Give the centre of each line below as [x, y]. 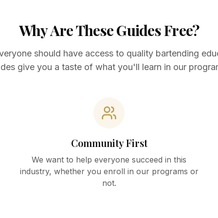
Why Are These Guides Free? [109, 30]
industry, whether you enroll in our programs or [109, 171]
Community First [109, 143]
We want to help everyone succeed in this [109, 159]
